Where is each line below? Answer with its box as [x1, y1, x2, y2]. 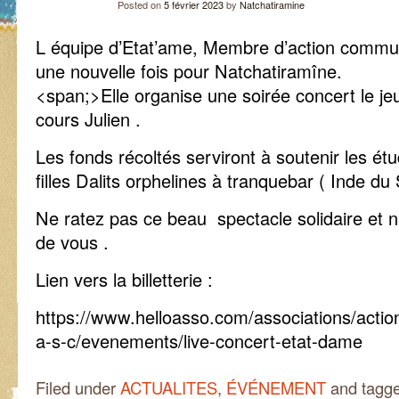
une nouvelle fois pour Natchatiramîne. [36, 58, 342, 84]
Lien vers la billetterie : [36, 266, 213, 292]
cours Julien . [36, 106, 141, 132]
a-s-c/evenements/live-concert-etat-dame [36, 328, 362, 354]
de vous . [36, 229, 109, 255]
